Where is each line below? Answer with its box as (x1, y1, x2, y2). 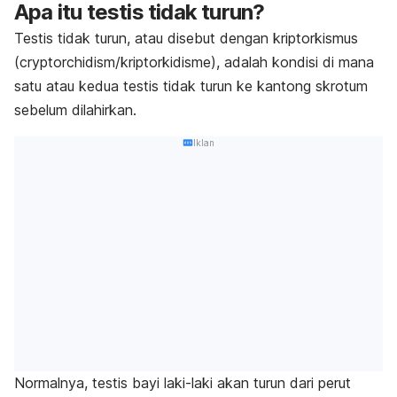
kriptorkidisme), (121, 52, 224, 71)
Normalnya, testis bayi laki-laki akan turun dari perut (14, 374, 351, 393)
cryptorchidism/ (19, 52, 121, 71)
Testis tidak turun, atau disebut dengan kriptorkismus (14, 28, 358, 47)
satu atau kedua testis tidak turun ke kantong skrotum (14, 76, 368, 95)
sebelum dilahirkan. (14, 100, 141, 119)
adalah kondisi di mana (224, 52, 374, 71)
